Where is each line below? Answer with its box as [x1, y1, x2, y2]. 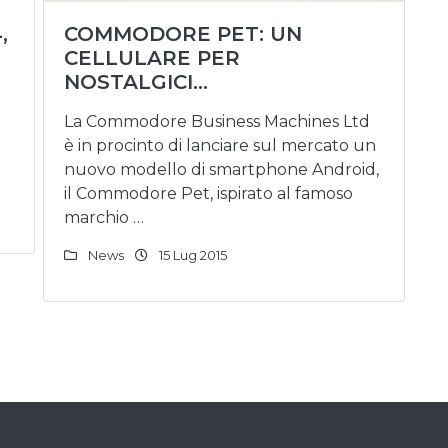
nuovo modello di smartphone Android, [64, 160, 379, 179]
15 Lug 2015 [156, 247, 227, 263]
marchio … [64, 208, 144, 227]
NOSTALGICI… [64, 70, 208, 94]
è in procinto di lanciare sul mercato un [64, 136, 376, 155]
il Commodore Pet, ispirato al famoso [64, 184, 353, 203]
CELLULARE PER [64, 46, 240, 70]
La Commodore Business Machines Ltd [64, 112, 370, 131]
